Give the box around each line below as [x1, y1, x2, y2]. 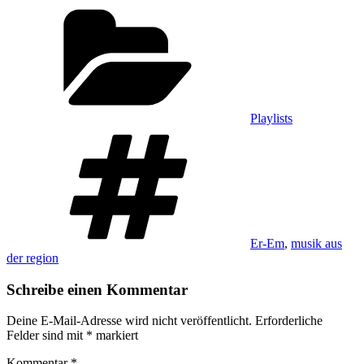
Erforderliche [255, 314, 323, 328]
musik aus [291, 236, 342, 250]
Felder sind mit [6, 328, 86, 343]
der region [6, 250, 58, 265]
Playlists [250, 110, 292, 125]
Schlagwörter [249, 124, 318, 139]
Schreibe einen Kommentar [6, 280, 188, 298]
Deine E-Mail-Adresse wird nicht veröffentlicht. [6, 314, 252, 328]
